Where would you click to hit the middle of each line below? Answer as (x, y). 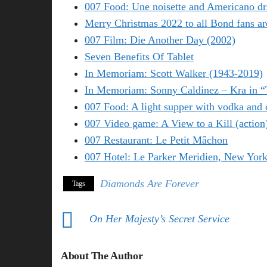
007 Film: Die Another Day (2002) (160, 40)
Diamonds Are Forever (150, 184)
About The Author (102, 256)
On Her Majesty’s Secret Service (159, 219)
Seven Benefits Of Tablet (139, 57)
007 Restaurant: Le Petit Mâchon (156, 140)
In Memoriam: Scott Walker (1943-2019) (174, 74)
